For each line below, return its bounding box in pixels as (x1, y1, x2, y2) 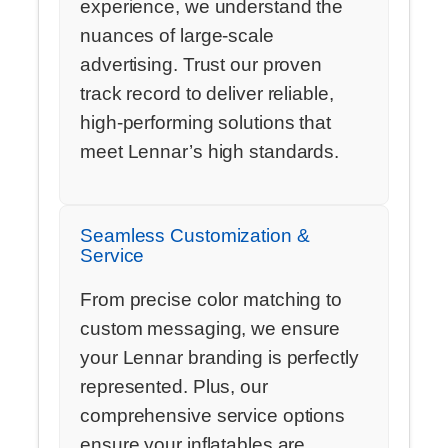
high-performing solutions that (80, 111, 331, 133)
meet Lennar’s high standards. (80, 140, 340, 162)
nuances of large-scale (80, 24, 274, 46)
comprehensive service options (80, 404, 346, 426)
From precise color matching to (80, 288, 342, 310)
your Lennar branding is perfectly (80, 346, 359, 368)
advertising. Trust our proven (80, 53, 323, 75)
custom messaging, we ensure (80, 317, 341, 339)
